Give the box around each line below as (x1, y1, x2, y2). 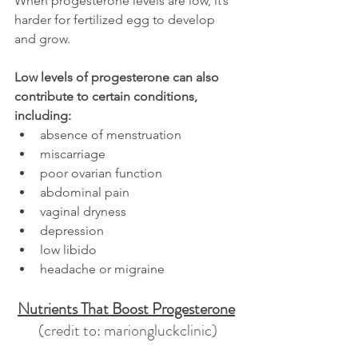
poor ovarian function (40, 165, 162, 181)
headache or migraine (40, 261, 165, 276)
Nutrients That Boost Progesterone (18, 297, 235, 320)
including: (14, 108, 71, 123)
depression (40, 223, 104, 238)
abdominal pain (40, 185, 129, 200)
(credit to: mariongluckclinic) (38, 319, 217, 342)
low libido (40, 242, 97, 257)
